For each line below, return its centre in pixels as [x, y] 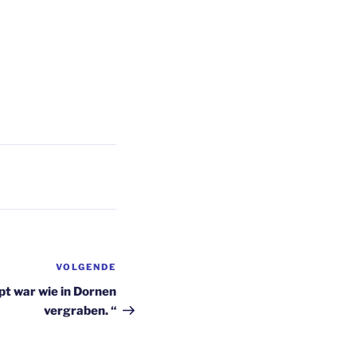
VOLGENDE [86, 267]
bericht [138, 288]
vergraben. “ [80, 311]
